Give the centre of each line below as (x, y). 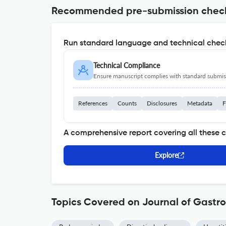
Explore (166, 155)
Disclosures (162, 103)
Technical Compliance (127, 65)
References (93, 103)
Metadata (200, 103)
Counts (127, 103)
